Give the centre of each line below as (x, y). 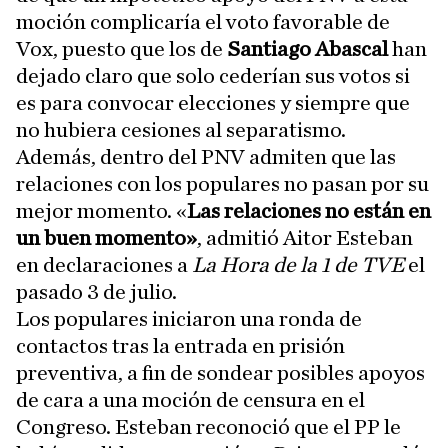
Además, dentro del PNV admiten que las (206, 157)
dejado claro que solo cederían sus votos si (213, 76)
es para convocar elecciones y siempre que (213, 103)
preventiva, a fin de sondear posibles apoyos (220, 373)
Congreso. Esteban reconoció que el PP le (208, 427)
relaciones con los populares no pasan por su (222, 184)
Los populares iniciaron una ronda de (189, 319)
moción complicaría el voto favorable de (203, 22)
